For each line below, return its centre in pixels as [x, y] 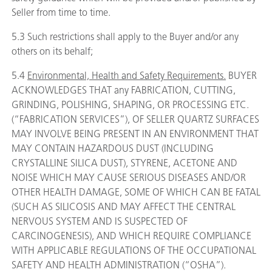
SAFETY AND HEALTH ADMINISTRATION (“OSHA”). [119, 265]
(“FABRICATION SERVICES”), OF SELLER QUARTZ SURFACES [135, 119]
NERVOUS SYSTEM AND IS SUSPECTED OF [100, 221]
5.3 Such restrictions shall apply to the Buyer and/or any [125, 37]
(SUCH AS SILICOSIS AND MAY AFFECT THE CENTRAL [124, 207]
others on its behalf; [52, 51]
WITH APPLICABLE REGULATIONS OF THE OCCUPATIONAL [134, 250]
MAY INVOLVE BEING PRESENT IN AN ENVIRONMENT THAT [135, 134]
